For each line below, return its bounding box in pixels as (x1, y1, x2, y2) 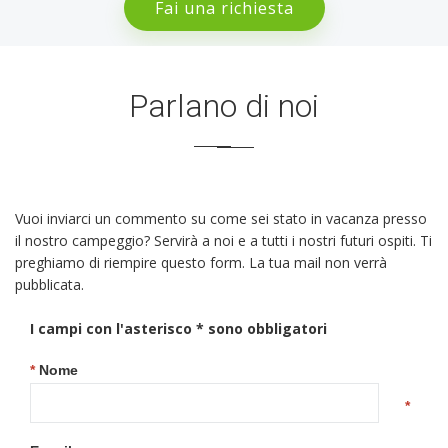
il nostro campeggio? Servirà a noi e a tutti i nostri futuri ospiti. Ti (15, 231, 432, 250)
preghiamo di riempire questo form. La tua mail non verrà (15, 253, 387, 272)
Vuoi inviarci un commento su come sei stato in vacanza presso (15, 209, 427, 228)
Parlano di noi (129, 87, 319, 125)
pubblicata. (15, 275, 84, 294)
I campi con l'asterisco (30, 319, 192, 338)
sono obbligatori (208, 319, 327, 338)
